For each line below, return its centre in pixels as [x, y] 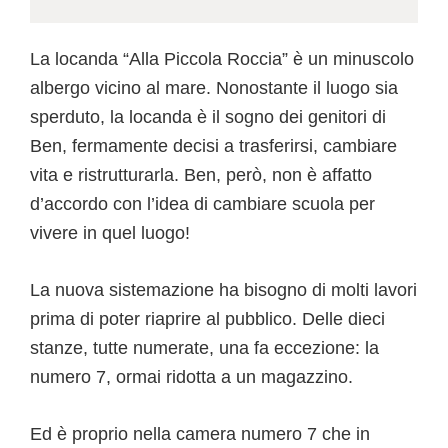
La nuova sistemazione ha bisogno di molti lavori [223, 289]
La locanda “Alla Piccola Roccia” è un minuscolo [222, 58]
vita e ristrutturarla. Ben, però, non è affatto [201, 174]
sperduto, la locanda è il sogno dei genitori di [208, 116]
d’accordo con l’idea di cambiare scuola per [202, 203]
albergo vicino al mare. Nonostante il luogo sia [214, 87]
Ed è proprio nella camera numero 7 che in [200, 433]
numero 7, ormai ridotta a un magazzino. [191, 376]
